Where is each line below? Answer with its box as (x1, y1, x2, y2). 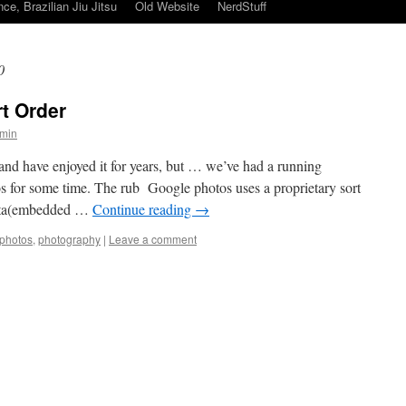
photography (38, 231, 101, 246)
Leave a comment (109, 231, 197, 246)
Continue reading (92, 199, 195, 218)
